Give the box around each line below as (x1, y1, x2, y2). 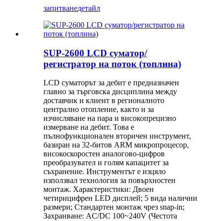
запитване (43, 3, 77, 12)
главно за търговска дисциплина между (43, 87, 177, 96)
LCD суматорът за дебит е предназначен (43, 78, 179, 87)
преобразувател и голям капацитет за (43, 158, 169, 167)
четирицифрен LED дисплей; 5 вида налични (43, 194, 197, 203)
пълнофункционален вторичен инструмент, (43, 132, 191, 141)
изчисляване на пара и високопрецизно (43, 114, 176, 123)
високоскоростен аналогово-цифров (43, 149, 165, 158)
